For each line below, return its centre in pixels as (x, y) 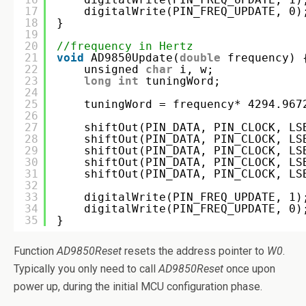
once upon (249, 269)
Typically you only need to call (86, 269)
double (200, 58)
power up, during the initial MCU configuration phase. (138, 287)
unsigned (115, 69)
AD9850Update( (135, 58)
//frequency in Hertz (125, 46)
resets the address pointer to (194, 251)
